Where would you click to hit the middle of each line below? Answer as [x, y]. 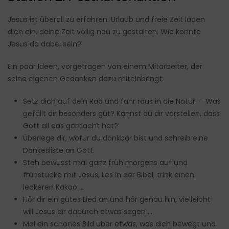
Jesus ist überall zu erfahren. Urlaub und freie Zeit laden [106, 20]
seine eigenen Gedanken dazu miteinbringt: [86, 79]
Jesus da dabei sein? [44, 44]
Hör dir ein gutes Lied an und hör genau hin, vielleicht [117, 200]
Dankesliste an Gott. [59, 151]
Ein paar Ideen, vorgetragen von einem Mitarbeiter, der [105, 67]
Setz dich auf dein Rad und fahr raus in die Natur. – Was [122, 101]
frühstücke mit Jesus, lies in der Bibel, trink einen [109, 175]
